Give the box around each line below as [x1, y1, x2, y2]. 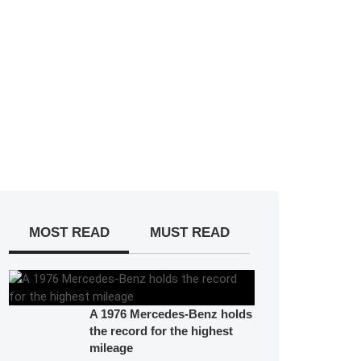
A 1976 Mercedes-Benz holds [89, 307, 252, 321]
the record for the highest [89, 324, 233, 338]
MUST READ [149, 225, 230, 240]
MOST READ [28, 225, 110, 240]
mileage [89, 341, 133, 355]
